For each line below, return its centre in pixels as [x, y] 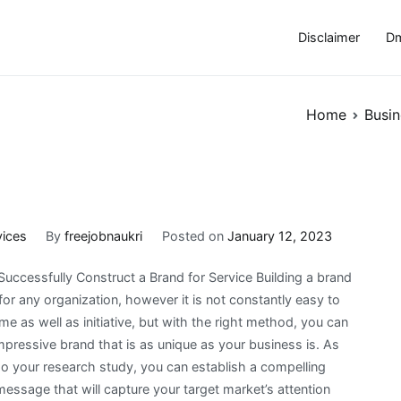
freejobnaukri [104, 235]
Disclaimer [328, 38]
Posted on [194, 235]
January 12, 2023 [279, 235]
